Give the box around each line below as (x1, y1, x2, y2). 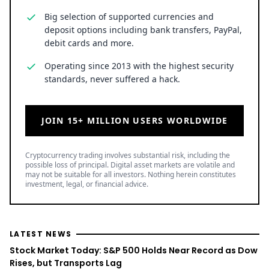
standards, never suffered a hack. (44, 73, 180, 85)
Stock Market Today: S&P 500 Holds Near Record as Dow (10, 244, 258, 256)
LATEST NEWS (10, 228, 72, 239)
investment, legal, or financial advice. (25, 178, 148, 189)
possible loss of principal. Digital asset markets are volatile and (25, 159, 235, 170)
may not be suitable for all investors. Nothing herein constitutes (25, 169, 236, 180)
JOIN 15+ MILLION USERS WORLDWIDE (41, 114, 228, 126)
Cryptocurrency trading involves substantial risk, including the (25, 150, 230, 160)
